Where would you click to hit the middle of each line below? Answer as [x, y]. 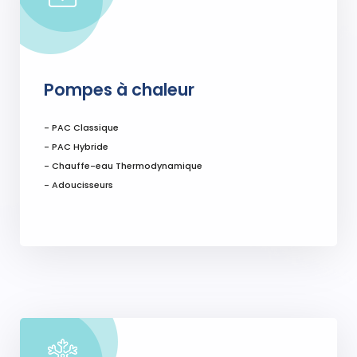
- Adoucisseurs [78, 185]
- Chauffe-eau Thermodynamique [123, 166]
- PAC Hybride [76, 147]
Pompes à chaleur [119, 90]
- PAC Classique [81, 128]
